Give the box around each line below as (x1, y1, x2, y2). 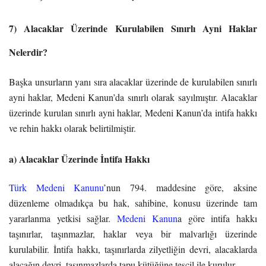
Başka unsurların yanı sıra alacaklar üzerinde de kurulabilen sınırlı (9, 75, 257, 88)
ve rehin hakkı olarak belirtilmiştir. (9, 122, 136, 135)
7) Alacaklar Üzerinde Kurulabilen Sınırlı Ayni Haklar (9, 21, 257, 36)
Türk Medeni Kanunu (9, 181, 104, 194)
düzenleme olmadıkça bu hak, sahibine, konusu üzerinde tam (9, 197, 257, 210)
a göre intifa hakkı (177, 212, 258, 225)
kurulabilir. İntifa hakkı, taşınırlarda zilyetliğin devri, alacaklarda (9, 243, 257, 256)
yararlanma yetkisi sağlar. (9, 212, 118, 225)
